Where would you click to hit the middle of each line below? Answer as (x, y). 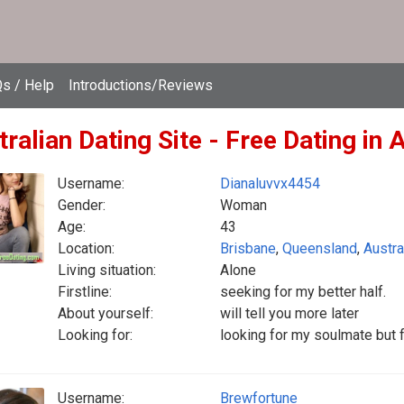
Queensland (320, 248)
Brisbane (248, 248)
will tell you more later (289, 313)
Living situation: (107, 270)
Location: (86, 248)
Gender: (82, 205)
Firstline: (85, 292)
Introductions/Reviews (141, 85)
